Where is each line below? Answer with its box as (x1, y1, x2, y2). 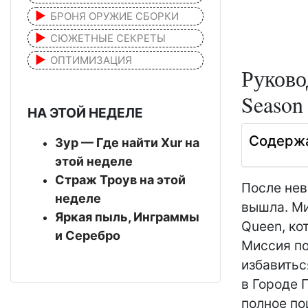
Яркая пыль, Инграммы (55, 209, 199, 224)
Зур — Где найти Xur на (55, 135, 199, 150)
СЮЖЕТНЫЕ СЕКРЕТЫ (50, 31, 166, 45)
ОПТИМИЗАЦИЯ (50, 53, 132, 67)
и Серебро (55, 228, 120, 243)
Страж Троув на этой (55, 172, 186, 187)
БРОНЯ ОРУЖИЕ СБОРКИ (50, 9, 179, 23)
